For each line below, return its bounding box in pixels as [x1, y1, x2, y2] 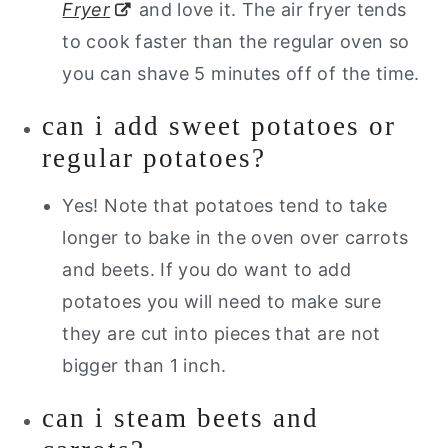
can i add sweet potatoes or [42, 110, 397, 141]
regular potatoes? [42, 142, 267, 173]
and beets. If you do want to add [62, 258, 351, 280]
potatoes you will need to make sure [62, 290, 381, 312]
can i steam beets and [42, 402, 320, 433]
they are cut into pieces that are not [62, 322, 381, 344]
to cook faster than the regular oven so [62, 30, 410, 52]
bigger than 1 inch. [62, 354, 232, 376]
